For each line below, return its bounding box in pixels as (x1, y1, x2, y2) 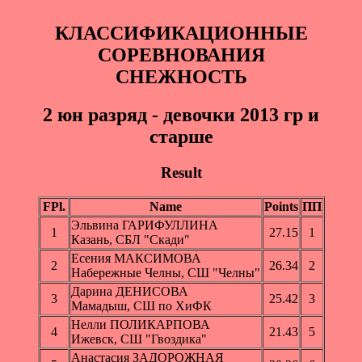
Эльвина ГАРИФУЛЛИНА (70, 218, 218, 233)
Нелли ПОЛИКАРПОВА (70, 318, 210, 332)
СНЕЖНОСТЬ (115, 65, 247, 87)
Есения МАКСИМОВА (70, 251, 201, 266)
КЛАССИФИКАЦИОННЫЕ (54, 22, 308, 44)
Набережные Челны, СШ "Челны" (70, 266, 260, 280)
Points (263, 200, 298, 214)
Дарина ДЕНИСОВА (70, 284, 188, 299)
